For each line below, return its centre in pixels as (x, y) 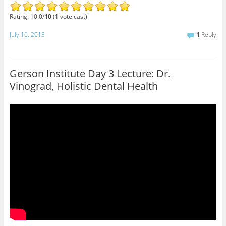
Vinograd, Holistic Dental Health (83, 86)
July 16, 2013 (27, 34)
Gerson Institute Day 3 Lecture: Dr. (90, 73)
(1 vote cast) (69, 17)
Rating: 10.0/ (27, 17)
